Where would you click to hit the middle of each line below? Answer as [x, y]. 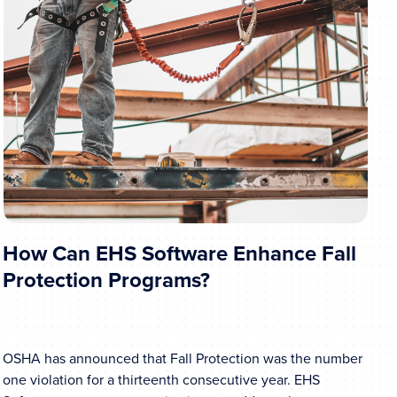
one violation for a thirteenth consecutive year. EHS [161, 380]
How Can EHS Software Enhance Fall [179, 253]
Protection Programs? [106, 280]
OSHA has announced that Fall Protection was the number [182, 359]
